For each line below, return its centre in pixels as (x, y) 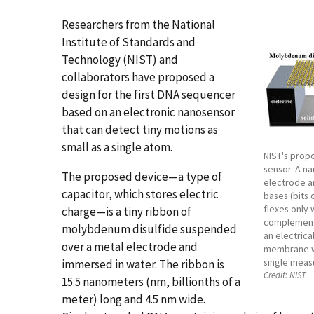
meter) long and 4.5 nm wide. (134, 299)
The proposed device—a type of (142, 176)
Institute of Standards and (129, 42)
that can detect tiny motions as (140, 130)
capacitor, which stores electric (140, 194)
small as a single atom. (117, 147)
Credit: (275, 275)
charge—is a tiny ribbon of (127, 211)
